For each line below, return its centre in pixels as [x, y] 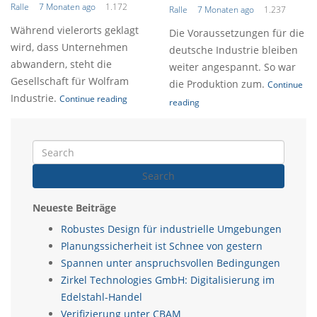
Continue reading [93, 99]
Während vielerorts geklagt [75, 30]
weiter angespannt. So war [232, 67]
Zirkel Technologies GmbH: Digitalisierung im [168, 280]
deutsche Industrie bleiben [234, 50]
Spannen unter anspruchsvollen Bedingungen [171, 263]
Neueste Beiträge [74, 208]
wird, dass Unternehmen [69, 47]
